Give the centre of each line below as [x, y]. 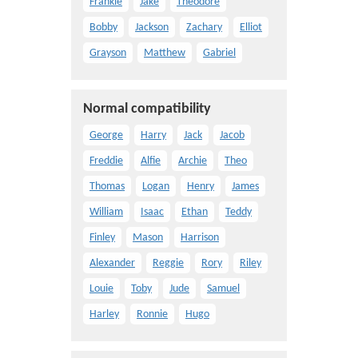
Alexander [112, 263]
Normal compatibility [147, 109]
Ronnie [152, 314]
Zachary [204, 28]
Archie [193, 161]
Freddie [106, 161]
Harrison [200, 238]
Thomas [107, 187]
